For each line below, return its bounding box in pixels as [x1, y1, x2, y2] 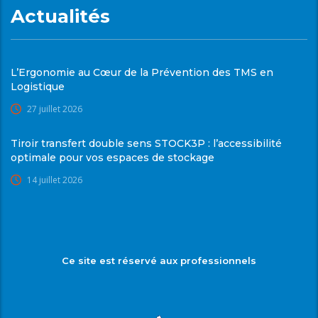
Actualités [11, 4, 110, 28]
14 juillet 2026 [27, 173, 82, 186]
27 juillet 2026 [27, 102, 82, 115]
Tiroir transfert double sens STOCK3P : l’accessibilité [11, 136, 282, 150]
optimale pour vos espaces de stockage [11, 150, 214, 164]
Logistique [11, 79, 65, 93]
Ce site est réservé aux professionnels [62, 254, 256, 266]
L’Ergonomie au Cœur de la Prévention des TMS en [11, 65, 273, 79]
